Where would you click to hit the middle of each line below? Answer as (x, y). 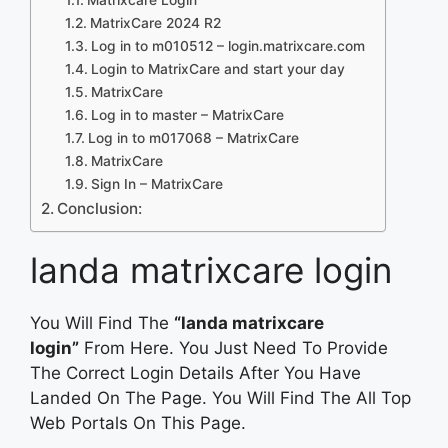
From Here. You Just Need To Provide (233, 347)
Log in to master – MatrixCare (187, 114)
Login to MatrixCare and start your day (217, 68)
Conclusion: (100, 208)
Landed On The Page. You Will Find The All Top (220, 397)
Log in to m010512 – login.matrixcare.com (227, 45)
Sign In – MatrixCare (156, 183)
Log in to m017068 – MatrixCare (193, 137)
